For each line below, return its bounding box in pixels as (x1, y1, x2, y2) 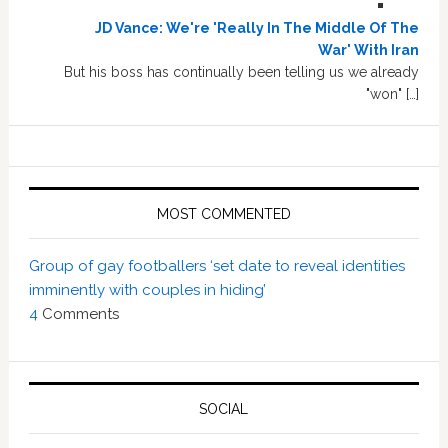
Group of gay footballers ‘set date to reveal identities (28, 257, 405, 275)
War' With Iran (318, 42, 420, 58)
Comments (41, 305, 119, 323)
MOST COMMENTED (156, 206, 291, 222)
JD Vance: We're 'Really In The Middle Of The (95, 20, 420, 36)
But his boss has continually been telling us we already (64, 64, 420, 80)
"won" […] (366, 86, 420, 102)
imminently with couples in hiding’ (28, 281, 266, 299)
